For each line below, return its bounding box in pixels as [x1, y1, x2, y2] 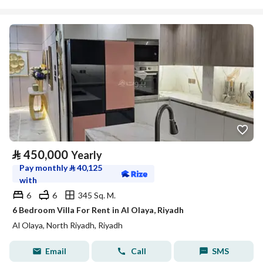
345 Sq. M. [78, 190, 116, 200]
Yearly [71, 149, 102, 161]
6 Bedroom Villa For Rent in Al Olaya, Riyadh [12, 205, 184, 215]
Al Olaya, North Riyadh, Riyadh [12, 220, 123, 230]
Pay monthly [19, 163, 69, 173]
